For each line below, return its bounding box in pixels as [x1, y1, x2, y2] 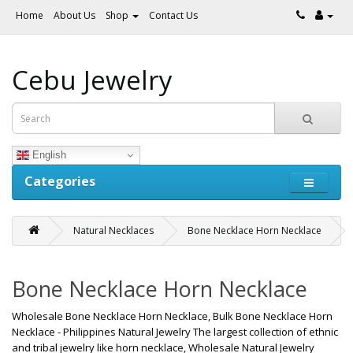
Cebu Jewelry [12, 62, 173, 98]
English [29, 148, 66, 161]
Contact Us [149, 9, 198, 22]
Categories [24, 173, 95, 190]
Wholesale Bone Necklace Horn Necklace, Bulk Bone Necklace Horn [12, 309, 333, 323]
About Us [54, 9, 95, 22]
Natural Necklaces [73, 224, 154, 237]
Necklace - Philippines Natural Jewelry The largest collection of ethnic [12, 325, 338, 339]
